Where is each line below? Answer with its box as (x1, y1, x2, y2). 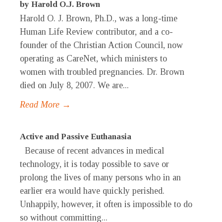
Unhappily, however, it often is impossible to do (20, 199, 192, 210)
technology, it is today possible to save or (20, 159, 169, 169)
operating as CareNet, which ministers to (20, 54, 167, 64)
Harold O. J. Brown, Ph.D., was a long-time (20, 13, 177, 24)
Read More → (20, 100, 71, 110)
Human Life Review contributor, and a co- (20, 27, 173, 37)
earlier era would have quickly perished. (20, 186, 165, 196)
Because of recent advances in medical (20, 146, 164, 156)
